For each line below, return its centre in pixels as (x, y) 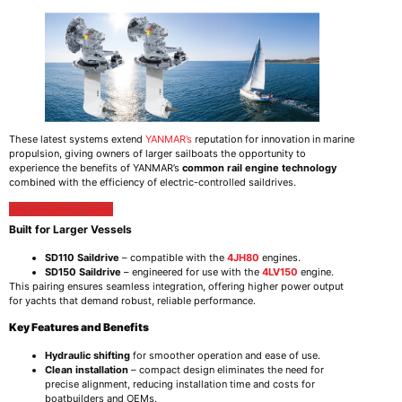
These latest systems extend (77, 140)
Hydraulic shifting (87, 355)
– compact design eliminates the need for (226, 369)
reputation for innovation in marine (273, 140)
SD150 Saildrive (83, 272)
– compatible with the (173, 258)
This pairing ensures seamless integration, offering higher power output (176, 287)
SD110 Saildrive (82, 258)
